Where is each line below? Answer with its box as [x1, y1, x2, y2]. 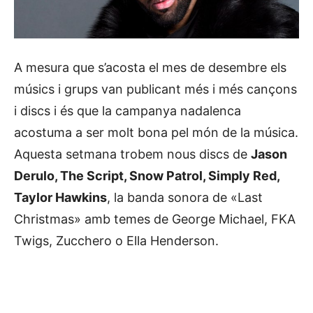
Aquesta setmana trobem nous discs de [14, 146, 251, 161]
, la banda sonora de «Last [107, 189, 263, 205]
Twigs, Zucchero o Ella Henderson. [14, 233, 219, 248]
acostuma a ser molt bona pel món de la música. [14, 124, 298, 140]
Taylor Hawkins [14, 189, 107, 205]
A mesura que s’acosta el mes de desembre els [14, 59, 286, 75]
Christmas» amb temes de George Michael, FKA [14, 211, 296, 226]
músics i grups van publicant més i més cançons [14, 81, 297, 96]
